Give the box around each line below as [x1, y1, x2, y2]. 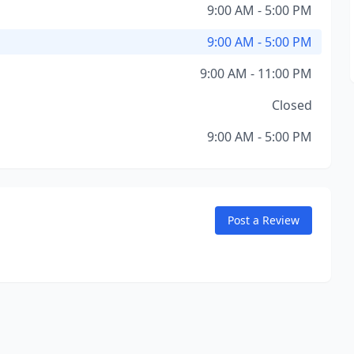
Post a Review [227, 213, 299, 228]
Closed [271, 96, 312, 114]
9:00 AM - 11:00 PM [199, 65, 312, 82]
